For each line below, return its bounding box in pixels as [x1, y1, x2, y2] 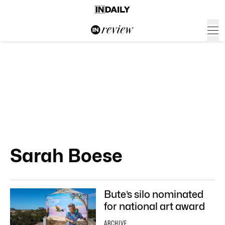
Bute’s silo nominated [104, 188, 203, 200]
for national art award [104, 200, 205, 212]
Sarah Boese [10, 145, 123, 166]
